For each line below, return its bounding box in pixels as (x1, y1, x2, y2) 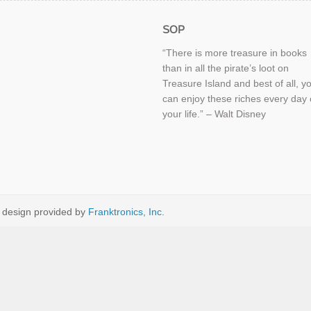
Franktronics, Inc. (87, 206, 165, 217)
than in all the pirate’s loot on (162, 62, 289, 74)
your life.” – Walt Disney (162, 108, 266, 119)
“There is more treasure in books (162, 47, 307, 58)
